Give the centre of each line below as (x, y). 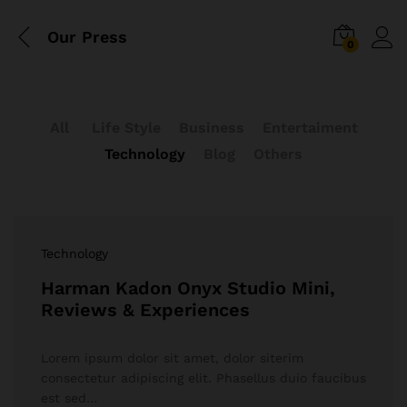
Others (278, 154)
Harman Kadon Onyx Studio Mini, (188, 288)
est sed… (69, 398)
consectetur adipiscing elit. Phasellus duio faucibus (203, 378)
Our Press (87, 36)
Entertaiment (310, 128)
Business (211, 128)
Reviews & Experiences (145, 310)
